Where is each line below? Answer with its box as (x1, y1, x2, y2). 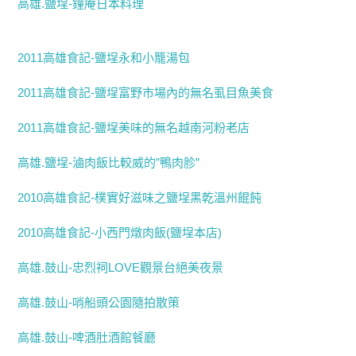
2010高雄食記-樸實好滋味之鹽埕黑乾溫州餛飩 (17, 191, 262, 204)
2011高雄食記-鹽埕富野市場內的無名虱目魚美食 (17, 86, 274, 99)
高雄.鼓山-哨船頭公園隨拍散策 (17, 296, 180, 309)
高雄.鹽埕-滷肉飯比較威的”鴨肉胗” (17, 156, 200, 169)
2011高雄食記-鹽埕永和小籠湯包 (17, 51, 191, 64)
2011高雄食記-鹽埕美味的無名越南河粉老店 (17, 121, 250, 134)
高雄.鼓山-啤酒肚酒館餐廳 (17, 331, 157, 344)
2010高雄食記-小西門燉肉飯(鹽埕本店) (17, 226, 222, 239)
